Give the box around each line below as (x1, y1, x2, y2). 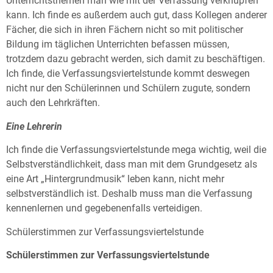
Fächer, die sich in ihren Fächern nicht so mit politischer (6, 24, 243, 36)
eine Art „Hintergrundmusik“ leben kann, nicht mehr (6, 173, 224, 185)
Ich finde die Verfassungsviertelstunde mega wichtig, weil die (6, 144, 266, 156)
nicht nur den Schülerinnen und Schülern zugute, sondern (6, 82, 250, 94)
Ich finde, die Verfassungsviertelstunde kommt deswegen (6, 68, 250, 80)
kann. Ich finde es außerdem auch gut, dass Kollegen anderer (6, 9, 267, 21)
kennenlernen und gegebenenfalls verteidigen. (6, 202, 202, 214)
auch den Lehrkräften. (6, 97, 102, 109)
